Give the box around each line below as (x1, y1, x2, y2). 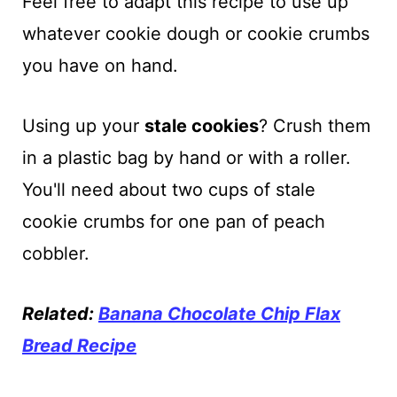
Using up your (21, 114, 144, 136)
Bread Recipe (21, 334, 136, 356)
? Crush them (258, 114, 370, 136)
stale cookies (144, 114, 259, 136)
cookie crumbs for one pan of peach (21, 210, 325, 232)
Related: (21, 302, 98, 324)
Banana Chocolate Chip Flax (97, 302, 340, 324)
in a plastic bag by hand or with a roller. (21, 146, 351, 168)
